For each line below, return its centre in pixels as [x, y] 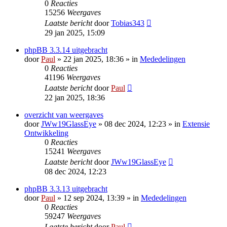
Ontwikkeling [46, 133]
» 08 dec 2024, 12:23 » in [139, 124]
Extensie [196, 124]
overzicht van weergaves [64, 115]
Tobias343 [128, 23]
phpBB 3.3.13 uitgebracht [66, 189]
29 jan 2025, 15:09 [75, 33]
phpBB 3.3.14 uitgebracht [66, 50]
